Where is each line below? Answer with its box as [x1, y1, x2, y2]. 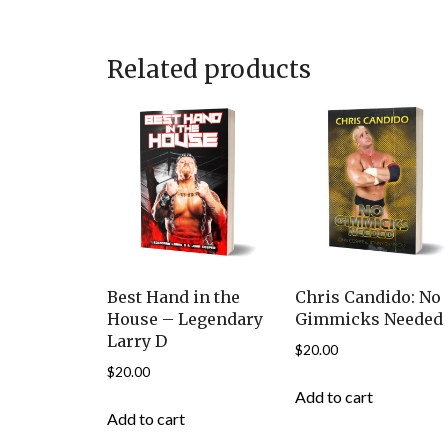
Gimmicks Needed [295, 308, 444, 329]
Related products [107, 54, 311, 86]
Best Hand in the [107, 286, 240, 307]
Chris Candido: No [295, 286, 442, 307]
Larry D [107, 330, 167, 351]
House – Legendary [107, 308, 263, 329]
